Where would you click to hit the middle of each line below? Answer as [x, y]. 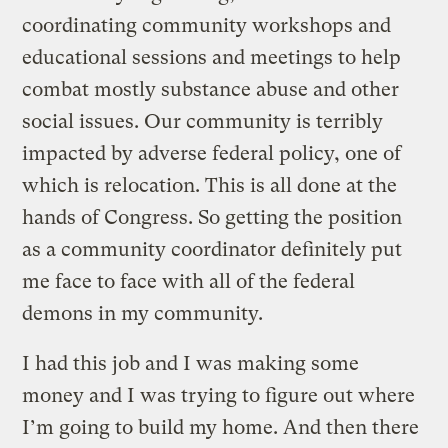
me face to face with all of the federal [189, 281]
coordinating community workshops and [207, 25]
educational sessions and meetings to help [212, 57]
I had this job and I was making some [191, 363]
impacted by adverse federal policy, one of [212, 153]
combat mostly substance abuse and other [211, 89]
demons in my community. [145, 313]
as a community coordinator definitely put [212, 249]
